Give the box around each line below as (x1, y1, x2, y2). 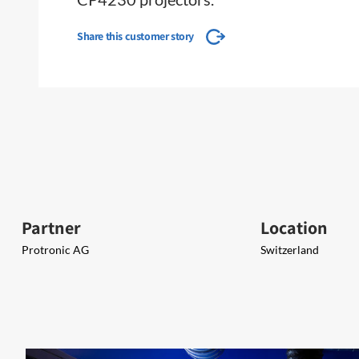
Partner (22, 216, 81, 239)
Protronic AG (22, 243, 89, 256)
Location (260, 216, 328, 239)
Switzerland (260, 243, 319, 256)
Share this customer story (77, 29, 194, 43)
